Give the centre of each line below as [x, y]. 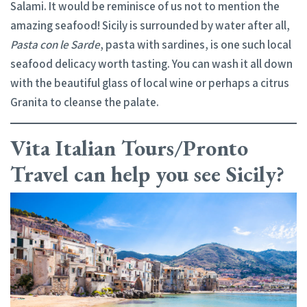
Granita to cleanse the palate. [85, 102]
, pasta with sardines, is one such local [196, 45]
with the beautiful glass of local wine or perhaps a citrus [150, 83]
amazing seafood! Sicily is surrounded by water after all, [150, 26]
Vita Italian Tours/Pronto [129, 148]
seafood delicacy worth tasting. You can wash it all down [151, 64]
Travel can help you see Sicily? [147, 174]
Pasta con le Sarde [55, 45]
